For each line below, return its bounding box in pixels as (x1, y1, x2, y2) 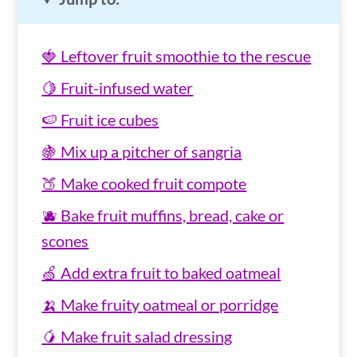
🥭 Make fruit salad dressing (41, 327, 233, 347)
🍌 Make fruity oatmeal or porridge (41, 295, 279, 315)
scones (41, 231, 89, 251)
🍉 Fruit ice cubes (41, 110, 159, 130)
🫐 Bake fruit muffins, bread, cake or (41, 206, 284, 226)
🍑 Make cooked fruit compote (41, 174, 247, 194)
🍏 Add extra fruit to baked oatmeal (41, 263, 281, 283)
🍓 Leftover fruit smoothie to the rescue (41, 46, 312, 66)
